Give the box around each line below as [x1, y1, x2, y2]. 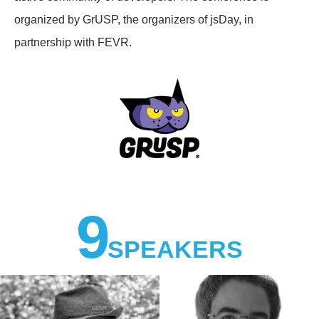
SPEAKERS [108, 236, 244, 263]
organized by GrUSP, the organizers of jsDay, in [14, 14, 253, 26]
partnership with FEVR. [14, 36, 132, 49]
